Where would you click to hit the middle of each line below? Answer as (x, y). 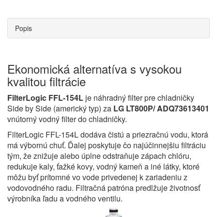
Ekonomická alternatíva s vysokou (94, 69)
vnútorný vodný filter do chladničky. (67, 119)
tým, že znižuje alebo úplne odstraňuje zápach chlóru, (99, 156)
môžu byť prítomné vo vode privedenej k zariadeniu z (97, 177)
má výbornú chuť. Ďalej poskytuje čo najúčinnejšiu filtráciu (107, 145)
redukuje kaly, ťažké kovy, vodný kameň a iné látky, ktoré (103, 166)
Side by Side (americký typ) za (60, 108)
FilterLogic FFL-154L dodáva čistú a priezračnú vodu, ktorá (108, 134)
